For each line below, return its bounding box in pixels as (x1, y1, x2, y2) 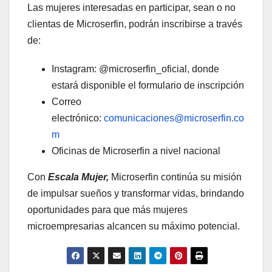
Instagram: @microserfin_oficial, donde (52, 64, 219, 75)
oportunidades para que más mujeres (27, 205, 188, 216)
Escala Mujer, (48, 172, 109, 183)
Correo (52, 97, 81, 107)
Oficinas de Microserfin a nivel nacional (52, 146, 220, 157)
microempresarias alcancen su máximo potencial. (27, 221, 240, 232)
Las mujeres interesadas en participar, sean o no (27, 2, 236, 13)
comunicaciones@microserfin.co (104, 113, 244, 124)
